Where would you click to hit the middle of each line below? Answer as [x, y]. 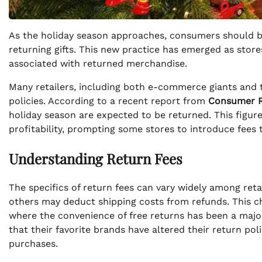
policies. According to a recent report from [108, 101]
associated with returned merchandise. [98, 64]
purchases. [33, 243]
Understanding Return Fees [96, 159]
